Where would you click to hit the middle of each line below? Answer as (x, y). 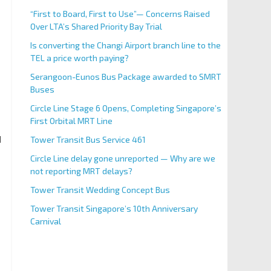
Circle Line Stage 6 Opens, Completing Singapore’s (126, 108)
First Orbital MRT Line (71, 121)
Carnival (45, 221)
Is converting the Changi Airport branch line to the (125, 45)
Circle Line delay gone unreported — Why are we (122, 158)
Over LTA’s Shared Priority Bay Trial (96, 26)
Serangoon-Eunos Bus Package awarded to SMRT (126, 77)
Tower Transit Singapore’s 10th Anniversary (114, 208)
